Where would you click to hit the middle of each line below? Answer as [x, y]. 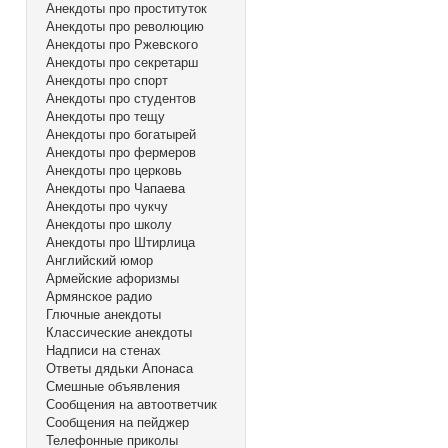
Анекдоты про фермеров [121, 151]
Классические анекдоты [119, 331]
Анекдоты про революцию [125, 25]
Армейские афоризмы [112, 277]
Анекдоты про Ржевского [122, 43]
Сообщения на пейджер [117, 421]
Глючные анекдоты [103, 313]
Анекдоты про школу [109, 223]
